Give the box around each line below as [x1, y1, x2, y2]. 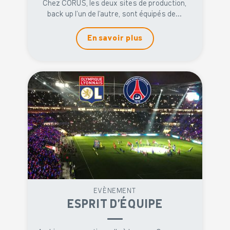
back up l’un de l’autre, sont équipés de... [48, 10, 182, 18]
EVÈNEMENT [93, 187, 137, 195]
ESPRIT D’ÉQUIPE [67, 198, 163, 210]
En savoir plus [87, 34, 143, 43]
